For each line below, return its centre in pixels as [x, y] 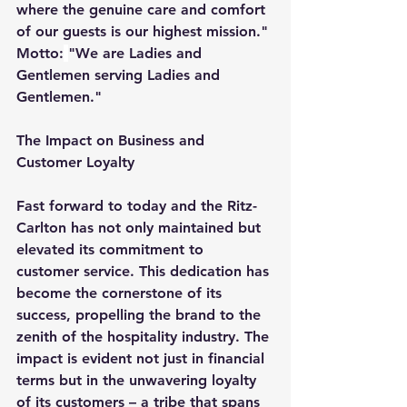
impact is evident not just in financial [143, 358]
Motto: [40, 53]
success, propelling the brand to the [141, 314]
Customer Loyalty [75, 162]
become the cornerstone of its [121, 293]
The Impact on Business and [113, 140]
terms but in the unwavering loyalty [139, 380]
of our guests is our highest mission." [144, 31]
